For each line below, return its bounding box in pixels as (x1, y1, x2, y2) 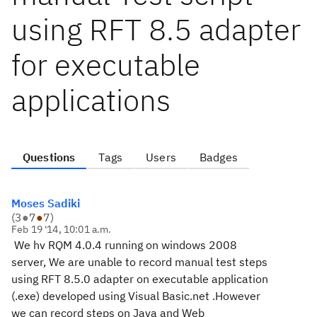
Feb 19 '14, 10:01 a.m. (11, 223, 112, 236)
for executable (11, 45, 200, 84)
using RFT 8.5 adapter (11, 10, 301, 49)
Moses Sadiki (11, 196, 80, 210)
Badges (199, 150, 238, 164)
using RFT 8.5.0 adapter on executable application (11, 272, 268, 286)
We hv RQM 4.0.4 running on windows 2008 (11, 238, 237, 252)
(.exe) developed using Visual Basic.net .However (11, 289, 260, 303)
